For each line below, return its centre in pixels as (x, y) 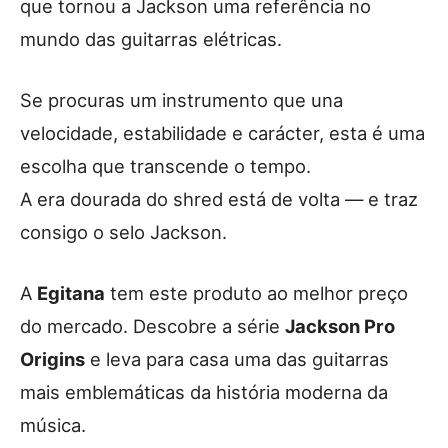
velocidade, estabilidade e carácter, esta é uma (222, 133)
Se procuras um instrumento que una (181, 100)
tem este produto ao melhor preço (256, 293)
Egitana (71, 293)
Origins (52, 359)
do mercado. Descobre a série (152, 326)
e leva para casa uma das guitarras (237, 359)
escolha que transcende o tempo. (165, 166)
